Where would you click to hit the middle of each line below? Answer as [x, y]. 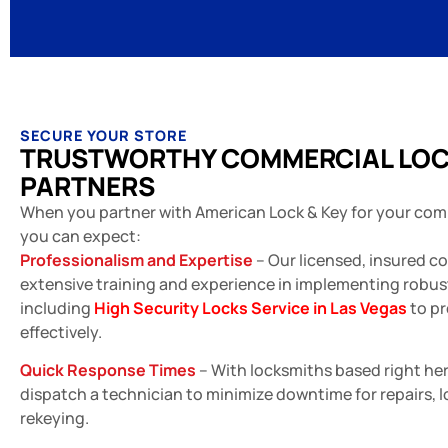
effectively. [61, 332]
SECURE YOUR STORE [103, 135]
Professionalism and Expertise [136, 260]
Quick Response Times [108, 370]
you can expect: [80, 236]
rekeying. [54, 418]
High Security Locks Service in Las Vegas [250, 308]
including [57, 308]
